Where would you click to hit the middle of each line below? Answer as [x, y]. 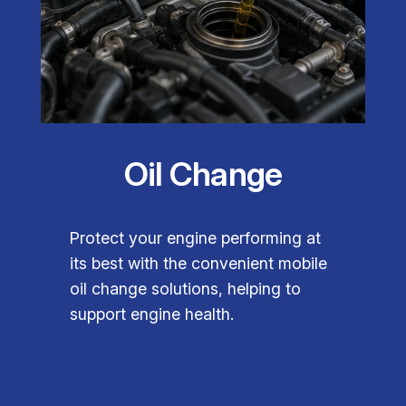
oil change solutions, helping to [186, 289]
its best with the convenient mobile [199, 264]
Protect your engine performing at [196, 238]
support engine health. [152, 314]
